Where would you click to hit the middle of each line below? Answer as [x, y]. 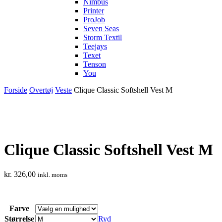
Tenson [95, 64]
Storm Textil [103, 37]
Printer [94, 11]
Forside [16, 90]
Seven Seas [101, 28]
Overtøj [41, 90]
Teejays [95, 46]
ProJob [94, 20]
